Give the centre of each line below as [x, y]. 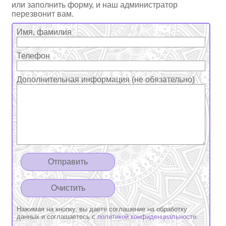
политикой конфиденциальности [147, 217]
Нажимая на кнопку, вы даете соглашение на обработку [102, 209]
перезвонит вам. [43, 14]
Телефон [34, 56]
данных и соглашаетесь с [57, 217]
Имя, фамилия [44, 32]
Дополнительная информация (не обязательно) [106, 79]
